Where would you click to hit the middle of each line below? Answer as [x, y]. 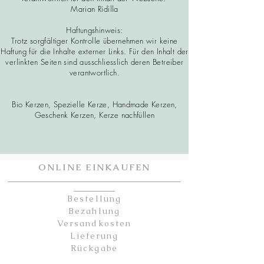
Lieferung [94, 235]
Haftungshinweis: [95, 30]
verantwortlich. [95, 72]
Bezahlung [94, 211]
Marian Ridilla [95, 9]
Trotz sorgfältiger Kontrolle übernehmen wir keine [95, 40]
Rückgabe [94, 248]
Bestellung [94, 198]
